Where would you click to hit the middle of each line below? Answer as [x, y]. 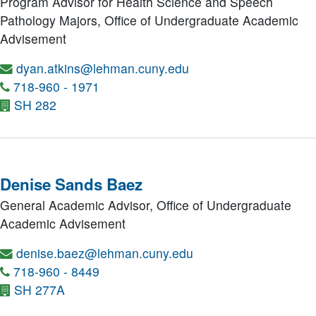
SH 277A [39, 290]
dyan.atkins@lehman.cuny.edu [103, 68]
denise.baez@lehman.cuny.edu [105, 253]
